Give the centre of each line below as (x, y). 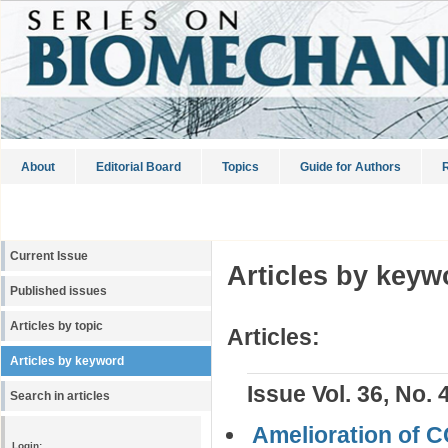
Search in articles (60, 396)
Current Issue (49, 256)
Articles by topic (56, 326)
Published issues (58, 291)
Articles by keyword (67, 361)
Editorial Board (138, 167)
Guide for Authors (350, 167)
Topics (240, 167)
